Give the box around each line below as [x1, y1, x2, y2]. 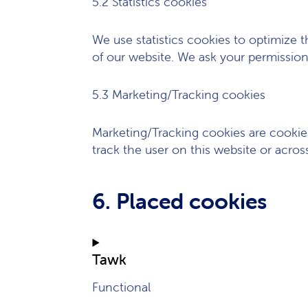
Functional [92, 279, 151, 295]
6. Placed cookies [92, 188, 267, 214]
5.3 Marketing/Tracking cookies [92, 87, 266, 102]
